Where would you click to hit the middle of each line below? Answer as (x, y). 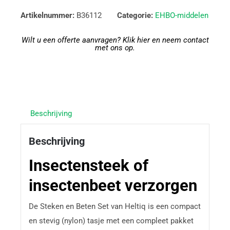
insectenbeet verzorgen (113, 185)
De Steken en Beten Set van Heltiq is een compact (114, 207)
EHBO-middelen (182, 15)
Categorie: (135, 15)
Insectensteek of (88, 165)
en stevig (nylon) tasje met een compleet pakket (111, 221)
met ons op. (115, 47)
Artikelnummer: (49, 15)
